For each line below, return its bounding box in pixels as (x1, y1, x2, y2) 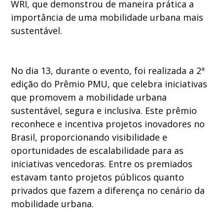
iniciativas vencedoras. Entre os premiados (11, 158, 193, 170)
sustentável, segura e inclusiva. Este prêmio (11, 105, 197, 117)
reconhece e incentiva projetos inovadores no (11, 118, 205, 130)
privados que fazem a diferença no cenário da (11, 184, 205, 197)
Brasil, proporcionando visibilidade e (11, 131, 168, 144)
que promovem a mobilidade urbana (11, 91, 167, 104)
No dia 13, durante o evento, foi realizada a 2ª (11, 65, 205, 77)
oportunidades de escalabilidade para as (11, 145, 184, 157)
